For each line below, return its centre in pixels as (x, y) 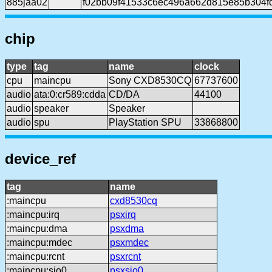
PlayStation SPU (145, 122)
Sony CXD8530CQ (150, 80)
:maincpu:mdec (39, 242)
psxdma (127, 228)
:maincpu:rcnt (36, 256)
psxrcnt (125, 256)
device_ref (40, 158)
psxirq (123, 214)
